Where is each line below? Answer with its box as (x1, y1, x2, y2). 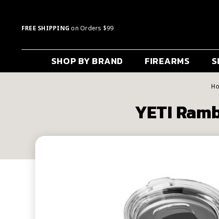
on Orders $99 (69, 24, 114, 33)
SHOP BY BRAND (51, 54, 123, 68)
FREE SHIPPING (22, 24, 70, 33)
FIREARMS (145, 54, 190, 68)
